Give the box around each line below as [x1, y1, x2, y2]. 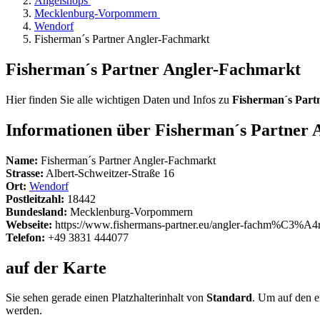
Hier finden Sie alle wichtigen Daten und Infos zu [6, 93, 232, 106]
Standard [206, 291, 252, 304]
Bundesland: [6, 205, 67, 218]
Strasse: [6, 166, 44, 179]
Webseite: [6, 218, 52, 231]
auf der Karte [6, 258, 106, 277]
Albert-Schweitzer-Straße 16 [44, 166, 174, 179]
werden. [6, 304, 42, 317]
